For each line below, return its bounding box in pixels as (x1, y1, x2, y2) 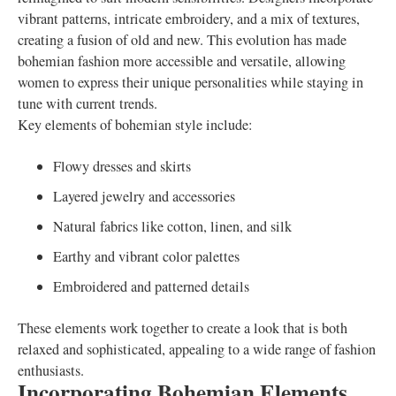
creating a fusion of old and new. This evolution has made (18, 30, 346, 49)
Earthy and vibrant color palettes (53, 247, 240, 266)
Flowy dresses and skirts (53, 156, 191, 176)
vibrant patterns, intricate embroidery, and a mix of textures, (18, 9, 360, 28)
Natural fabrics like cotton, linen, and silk (53, 217, 292, 236)
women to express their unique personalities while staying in (18, 72, 363, 92)
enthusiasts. (18, 361, 84, 380)
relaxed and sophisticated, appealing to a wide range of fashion (18, 339, 376, 359)
